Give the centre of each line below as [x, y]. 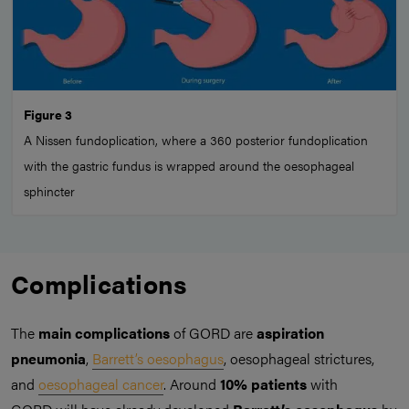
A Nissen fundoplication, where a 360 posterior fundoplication [196, 140]
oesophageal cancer [101, 384]
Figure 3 [48, 114]
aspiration [290, 333]
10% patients [265, 384]
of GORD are [213, 333]
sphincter [49, 191]
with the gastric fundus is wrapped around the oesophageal [189, 165]
